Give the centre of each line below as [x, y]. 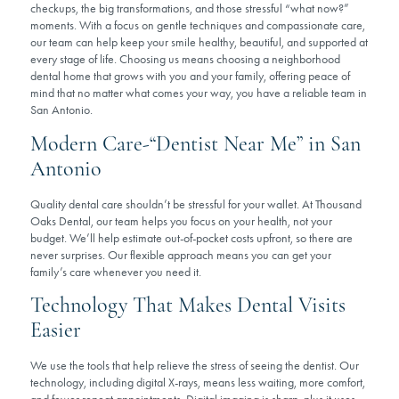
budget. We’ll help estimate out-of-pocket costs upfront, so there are [191, 238]
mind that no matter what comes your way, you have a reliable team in [199, 94]
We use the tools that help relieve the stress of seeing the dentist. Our [195, 366]
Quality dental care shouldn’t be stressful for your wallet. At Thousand [196, 204]
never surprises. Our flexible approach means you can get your [181, 255]
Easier [56, 330]
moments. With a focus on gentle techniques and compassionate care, [198, 26]
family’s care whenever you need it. [116, 272]
